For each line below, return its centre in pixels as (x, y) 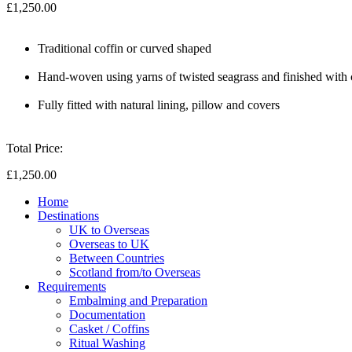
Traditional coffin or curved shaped (125, 48)
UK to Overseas (109, 229)
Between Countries (117, 258)
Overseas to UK (109, 244)
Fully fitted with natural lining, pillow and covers (159, 104)
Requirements (72, 286)
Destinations (68, 215)
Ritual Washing (107, 343)
